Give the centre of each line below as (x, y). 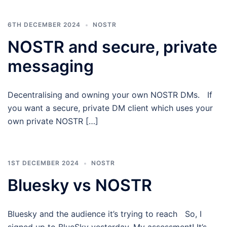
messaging (51, 66)
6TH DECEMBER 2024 (44, 25)
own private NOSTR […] (53, 121)
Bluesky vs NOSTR (80, 185)
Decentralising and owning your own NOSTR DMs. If (110, 95)
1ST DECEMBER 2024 (43, 163)
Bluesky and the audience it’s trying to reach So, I (105, 214)
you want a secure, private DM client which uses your (110, 108)
